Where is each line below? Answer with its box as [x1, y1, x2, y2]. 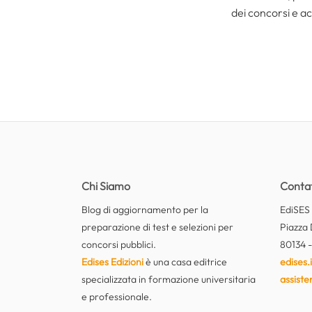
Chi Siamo [81, 178, 130, 193]
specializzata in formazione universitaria [81, 272, 256, 286]
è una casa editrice [143, 255, 227, 268]
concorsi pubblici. [81, 237, 156, 251]
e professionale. [81, 290, 152, 303]
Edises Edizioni [81, 255, 143, 268]
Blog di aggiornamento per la [81, 203, 208, 216]
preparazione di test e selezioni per [81, 220, 233, 233]
